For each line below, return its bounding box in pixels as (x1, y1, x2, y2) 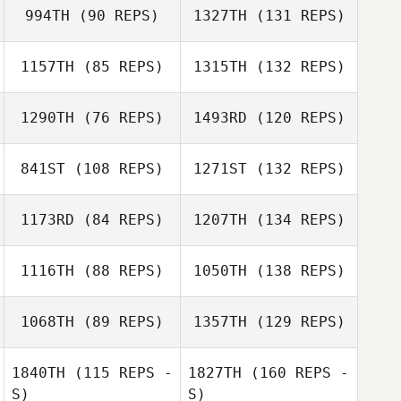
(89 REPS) (74, 313, 164, 330)
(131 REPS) (246, 7, 346, 24)
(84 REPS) (74, 211, 164, 228)
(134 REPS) (246, 211, 346, 228)
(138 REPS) (246, 262, 346, 279)
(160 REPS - (242, 364, 349, 381)
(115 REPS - (65, 364, 173, 381)
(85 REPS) (74, 58, 164, 75)
